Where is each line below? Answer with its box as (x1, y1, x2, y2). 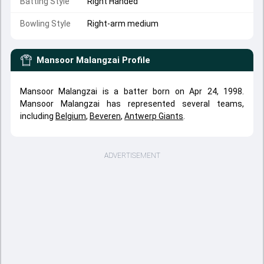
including (20, 111, 55, 121)
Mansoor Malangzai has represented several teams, (20, 99, 244, 108)
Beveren (90, 111, 121, 121)
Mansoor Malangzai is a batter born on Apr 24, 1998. (20, 87, 244, 96)
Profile (122, 55, 150, 65)
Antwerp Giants (124, 111, 183, 121)
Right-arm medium (87, 19, 159, 28)
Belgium (55, 111, 86, 121)
